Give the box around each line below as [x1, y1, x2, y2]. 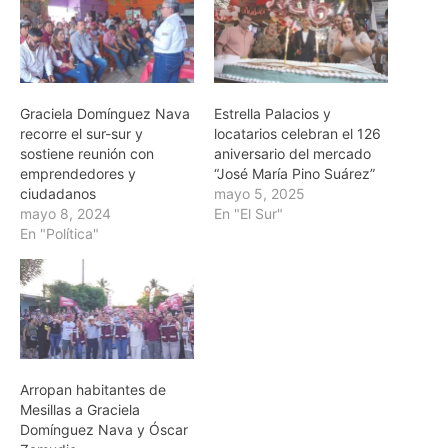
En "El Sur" [214, 205, 283, 223]
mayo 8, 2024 [20, 205, 111, 223]
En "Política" [20, 225, 99, 243]
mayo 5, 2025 [214, 185, 305, 203]
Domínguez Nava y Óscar [20, 420, 188, 438]
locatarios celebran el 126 [214, 125, 381, 143]
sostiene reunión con [20, 145, 154, 163]
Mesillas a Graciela [20, 400, 140, 418]
